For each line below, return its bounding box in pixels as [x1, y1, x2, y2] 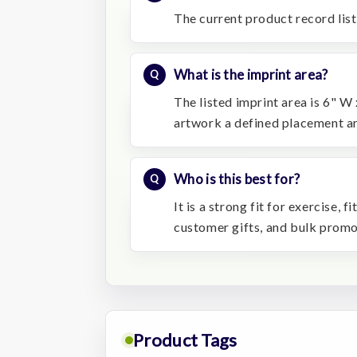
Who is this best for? [174, 170, 300, 187]
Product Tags [133, 328, 237, 351]
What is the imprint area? [174, 65, 328, 83]
